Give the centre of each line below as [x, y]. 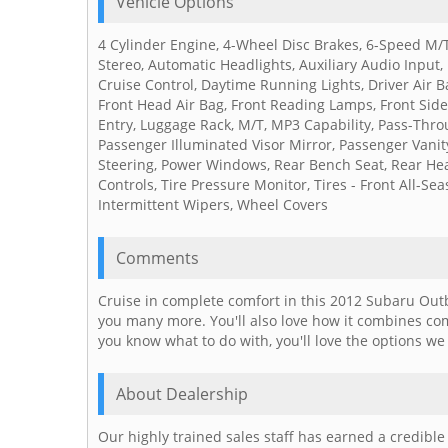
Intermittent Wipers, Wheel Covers [213, 205]
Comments [157, 258]
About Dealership [182, 394]
